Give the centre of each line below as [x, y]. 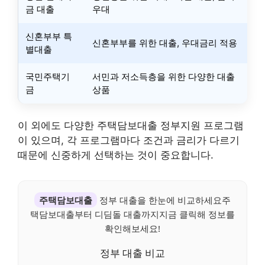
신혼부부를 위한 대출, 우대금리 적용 [165, 43]
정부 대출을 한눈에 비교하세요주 [164, 200]
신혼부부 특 [49, 36]
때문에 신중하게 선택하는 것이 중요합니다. [116, 155]
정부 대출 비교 [132, 253]
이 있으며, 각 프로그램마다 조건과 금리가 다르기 [129, 140]
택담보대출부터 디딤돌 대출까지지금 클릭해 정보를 [132, 214]
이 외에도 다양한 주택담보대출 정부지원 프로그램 [131, 125]
